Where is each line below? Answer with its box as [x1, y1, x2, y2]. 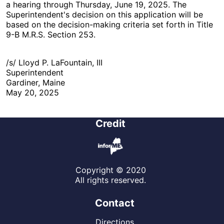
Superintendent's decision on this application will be [6, 9, 203, 19]
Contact [94, 197, 134, 209]
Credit [95, 117, 125, 129]
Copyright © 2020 [75, 165, 146, 175]
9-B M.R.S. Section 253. [6, 29, 95, 39]
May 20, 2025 [6, 87, 59, 97]
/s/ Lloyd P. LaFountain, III [6, 57, 102, 67]
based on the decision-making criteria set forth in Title [6, 19, 213, 29]
